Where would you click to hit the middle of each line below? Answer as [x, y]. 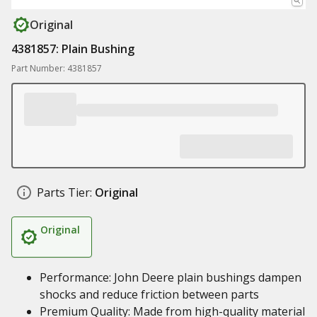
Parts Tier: [64, 192]
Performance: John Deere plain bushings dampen [171, 277]
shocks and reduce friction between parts [149, 294]
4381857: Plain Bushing [73, 49]
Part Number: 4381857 [57, 68]
